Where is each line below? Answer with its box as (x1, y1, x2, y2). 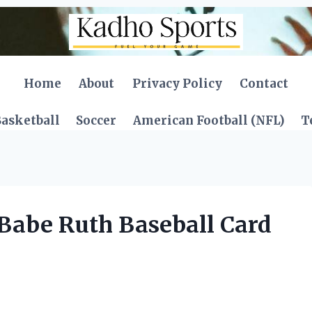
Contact (240, 75, 289, 91)
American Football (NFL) (132, 113, 285, 129)
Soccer (76, 113, 117, 129)
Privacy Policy (132, 75, 222, 91)
